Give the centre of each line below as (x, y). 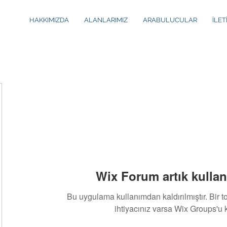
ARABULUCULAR (170, 20)
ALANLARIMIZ (106, 20)
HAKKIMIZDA (49, 20)
